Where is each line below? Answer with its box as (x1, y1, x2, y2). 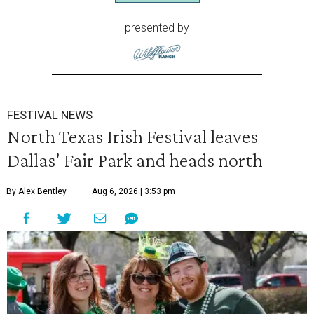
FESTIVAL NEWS (7, 108, 93, 123)
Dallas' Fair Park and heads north (7, 149, 263, 172)
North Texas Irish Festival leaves (7, 125, 258, 148)
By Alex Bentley (6, 186, 67, 197)
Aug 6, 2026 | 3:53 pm (92, 186, 175, 197)
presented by (125, 21, 189, 35)
